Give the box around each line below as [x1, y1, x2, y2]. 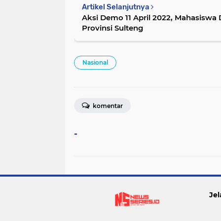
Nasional [82, 58, 108, 66]
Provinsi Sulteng [82, 23, 143, 33]
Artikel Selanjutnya [82, 2, 151, 11]
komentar [91, 102, 123, 110]
